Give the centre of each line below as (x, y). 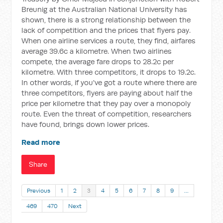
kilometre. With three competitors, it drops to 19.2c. (109, 72)
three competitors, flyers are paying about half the (107, 93)
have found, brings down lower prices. (86, 124)
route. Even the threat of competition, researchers (107, 114)
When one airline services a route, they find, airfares (109, 41)
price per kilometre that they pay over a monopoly (106, 103)
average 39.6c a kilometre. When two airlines (97, 51)
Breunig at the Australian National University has (105, 9)
